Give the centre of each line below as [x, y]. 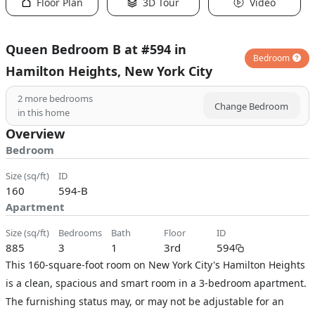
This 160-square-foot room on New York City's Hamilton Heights [155, 265]
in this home [44, 112]
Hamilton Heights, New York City [109, 71]
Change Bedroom [251, 106]
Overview [35, 134]
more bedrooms [58, 98]
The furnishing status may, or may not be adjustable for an [145, 301]
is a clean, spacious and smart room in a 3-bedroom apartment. [156, 283]
